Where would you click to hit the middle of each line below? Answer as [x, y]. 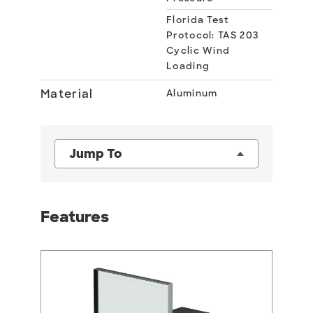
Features [75, 217]
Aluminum [192, 93]
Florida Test [198, 20]
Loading [188, 66]
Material [67, 94]
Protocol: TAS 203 [213, 35]
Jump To [96, 154]
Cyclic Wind [198, 51]
